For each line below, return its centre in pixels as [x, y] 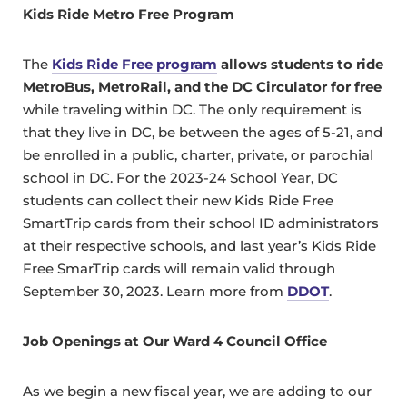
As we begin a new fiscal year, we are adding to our [197, 392]
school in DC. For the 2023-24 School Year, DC [180, 178]
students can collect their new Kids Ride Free [178, 201]
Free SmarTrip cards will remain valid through [179, 269]
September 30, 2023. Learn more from [155, 292]
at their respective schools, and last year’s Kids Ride [199, 246]
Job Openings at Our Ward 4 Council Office [175, 342]
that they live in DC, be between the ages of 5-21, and [203, 133]
